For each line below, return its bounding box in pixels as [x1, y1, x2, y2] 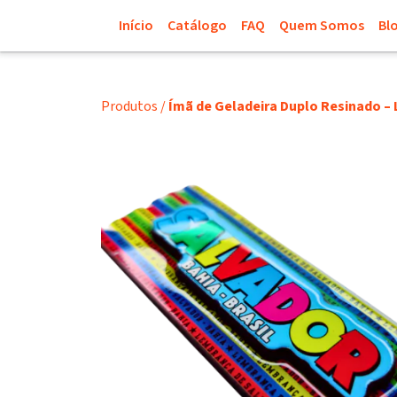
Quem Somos [279, 16, 364, 35]
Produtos [101, 97, 158, 116]
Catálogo [167, 16, 227, 35]
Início [119, 16, 153, 35]
